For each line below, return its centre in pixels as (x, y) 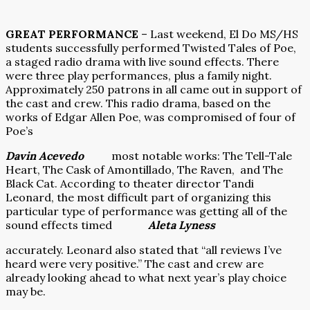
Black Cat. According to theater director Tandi (130, 183)
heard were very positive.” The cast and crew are (135, 264)
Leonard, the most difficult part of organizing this (138, 197)
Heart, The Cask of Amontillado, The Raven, (120, 170)
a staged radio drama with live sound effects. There (142, 62)
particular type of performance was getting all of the (146, 211)
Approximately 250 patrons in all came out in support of (154, 89)
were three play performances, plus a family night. (139, 75)
